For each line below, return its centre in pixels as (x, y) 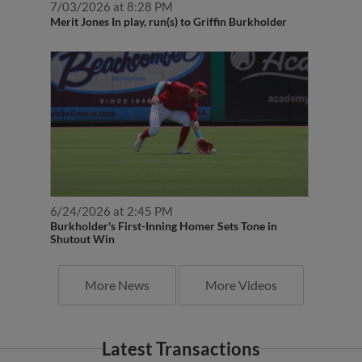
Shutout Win (82, 221)
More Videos (241, 267)
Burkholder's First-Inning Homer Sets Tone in (163, 208)
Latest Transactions (181, 331)
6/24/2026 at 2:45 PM (111, 194)
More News (117, 267)
